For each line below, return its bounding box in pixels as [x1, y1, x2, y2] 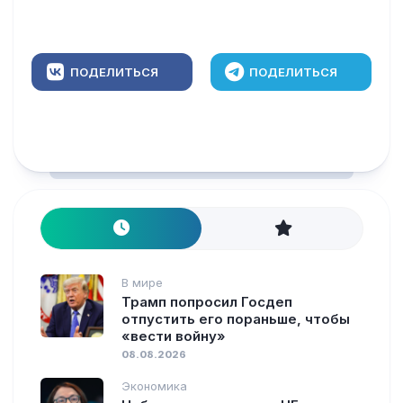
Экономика [121, 378, 187, 393]
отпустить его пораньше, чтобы [121, 309, 350, 327]
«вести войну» [121, 327, 226, 345]
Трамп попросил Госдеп [121, 292, 292, 310]
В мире [121, 274, 163, 290]
